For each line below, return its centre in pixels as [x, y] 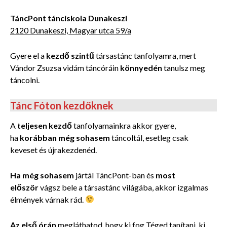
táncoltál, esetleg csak [150, 137]
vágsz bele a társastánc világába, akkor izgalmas [123, 187]
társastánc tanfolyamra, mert [145, 55]
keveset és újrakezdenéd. [53, 149]
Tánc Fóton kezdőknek [62, 105]
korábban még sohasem [66, 137]
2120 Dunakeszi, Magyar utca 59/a [71, 30]
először [24, 187]
